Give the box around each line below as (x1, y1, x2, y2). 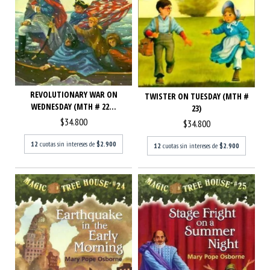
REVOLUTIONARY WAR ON (30, 89, 118, 101)
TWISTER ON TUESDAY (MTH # (144, 90, 249, 102)
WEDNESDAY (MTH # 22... (31, 101, 116, 113)
